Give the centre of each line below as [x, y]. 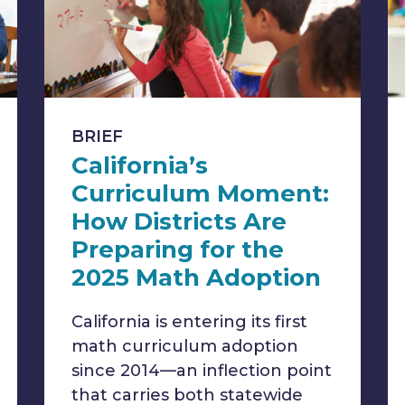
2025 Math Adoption [196, 278]
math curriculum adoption [185, 346]
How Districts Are [179, 221]
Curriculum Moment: [200, 193]
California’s [140, 165]
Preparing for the [178, 250]
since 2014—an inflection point [202, 371]
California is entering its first [189, 322]
